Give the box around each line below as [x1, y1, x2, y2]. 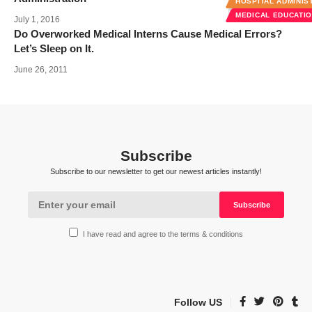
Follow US [174, 296, 222, 308]
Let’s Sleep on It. [14, 42, 94, 54]
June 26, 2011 [14, 64, 68, 75]
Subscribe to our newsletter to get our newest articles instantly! [50, 166, 262, 175]
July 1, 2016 [14, 14, 60, 24]
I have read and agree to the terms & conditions [83, 230, 244, 239]
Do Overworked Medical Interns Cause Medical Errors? [14, 27, 282, 40]
